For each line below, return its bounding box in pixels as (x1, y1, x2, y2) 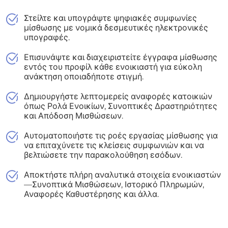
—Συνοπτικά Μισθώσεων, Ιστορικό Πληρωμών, (24, 180, 204, 190)
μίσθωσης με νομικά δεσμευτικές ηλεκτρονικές (24, 23, 208, 33)
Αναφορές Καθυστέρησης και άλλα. (24, 189, 159, 199)
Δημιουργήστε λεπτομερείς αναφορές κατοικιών (24, 92, 212, 102)
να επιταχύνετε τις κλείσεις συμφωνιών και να (24, 140, 204, 151)
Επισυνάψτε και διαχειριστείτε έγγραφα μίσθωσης (24, 52, 217, 63)
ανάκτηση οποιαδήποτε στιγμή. (24, 72, 144, 82)
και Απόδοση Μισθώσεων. (24, 111, 123, 121)
